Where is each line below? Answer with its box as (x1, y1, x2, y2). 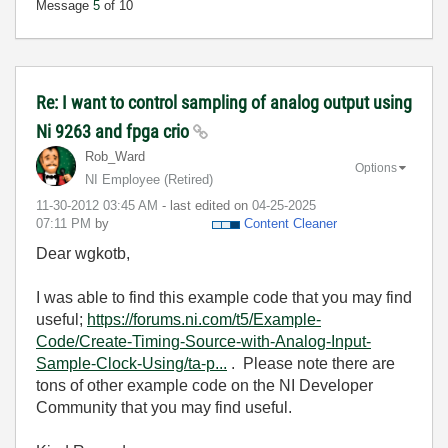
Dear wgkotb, (36, 245, 130, 262)
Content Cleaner (244, 216, 337, 231)
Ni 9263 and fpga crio (36, 121, 193, 142)
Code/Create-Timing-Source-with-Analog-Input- (36, 333, 371, 350)
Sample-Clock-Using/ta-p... (36, 355, 227, 372)
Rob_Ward (85, 149, 145, 164)
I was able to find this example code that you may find (36, 289, 412, 306)
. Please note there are (227, 355, 395, 372)
